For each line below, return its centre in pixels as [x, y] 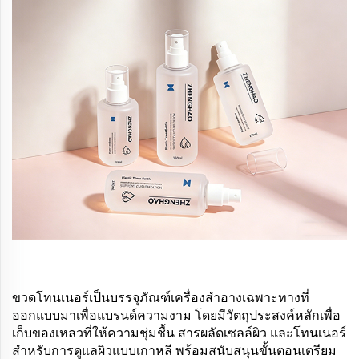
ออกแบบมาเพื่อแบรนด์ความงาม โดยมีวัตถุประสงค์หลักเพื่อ [176, 315]
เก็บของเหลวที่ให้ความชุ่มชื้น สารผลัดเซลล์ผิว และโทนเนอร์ [179, 332]
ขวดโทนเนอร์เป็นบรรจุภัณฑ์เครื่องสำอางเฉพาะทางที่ [161, 297]
